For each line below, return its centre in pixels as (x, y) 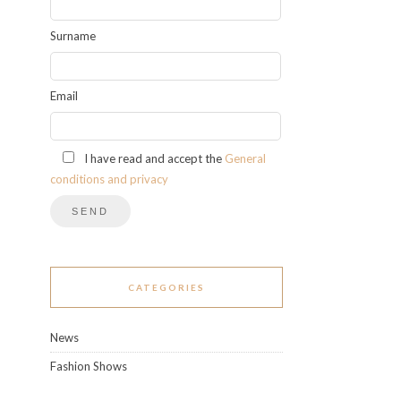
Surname (73, 36)
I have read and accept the (154, 158)
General (245, 158)
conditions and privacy (109, 179)
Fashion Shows (89, 366)
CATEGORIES (166, 287)
